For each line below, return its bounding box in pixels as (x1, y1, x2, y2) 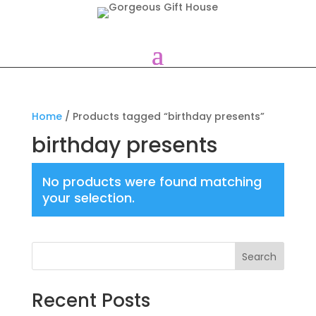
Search (242, 249, 277, 264)
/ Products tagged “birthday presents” (61, 109, 265, 123)
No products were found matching (42, 173, 262, 190)
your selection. (42, 189, 135, 207)
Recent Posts (31, 288, 150, 313)
